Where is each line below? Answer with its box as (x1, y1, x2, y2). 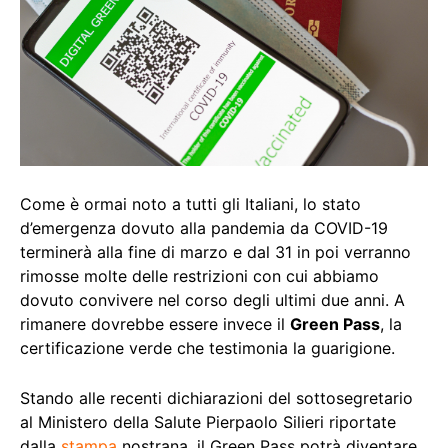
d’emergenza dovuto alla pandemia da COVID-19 (20, 218, 388, 239)
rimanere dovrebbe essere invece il (20, 314, 290, 335)
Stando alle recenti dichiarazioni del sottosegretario (20, 388, 413, 409)
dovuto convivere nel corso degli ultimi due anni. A (20, 290, 405, 311)
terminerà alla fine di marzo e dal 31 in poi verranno (20, 242, 411, 263)
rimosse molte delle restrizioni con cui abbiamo (20, 266, 379, 287)
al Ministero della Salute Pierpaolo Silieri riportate (20, 412, 396, 433)
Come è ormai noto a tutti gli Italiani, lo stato (20, 194, 361, 215)
